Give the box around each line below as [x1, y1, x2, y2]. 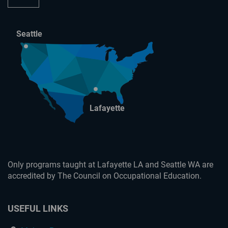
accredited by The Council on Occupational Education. [8, 171, 202, 181]
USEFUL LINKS [8, 203, 68, 214]
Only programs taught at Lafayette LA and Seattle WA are [8, 160, 213, 170]
